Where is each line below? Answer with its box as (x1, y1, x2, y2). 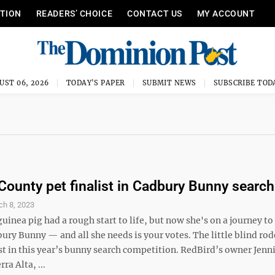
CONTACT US (127, 9, 182, 18)
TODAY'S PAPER (66, 79, 125, 87)
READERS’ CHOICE (36, 9, 113, 18)
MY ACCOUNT (196, 9, 255, 18)
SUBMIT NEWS (142, 79, 196, 87)
